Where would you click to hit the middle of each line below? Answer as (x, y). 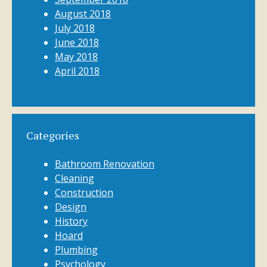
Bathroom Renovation (105, 164)
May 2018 (76, 57)
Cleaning (74, 178)
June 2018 (77, 42)
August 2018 (83, 14)
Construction (84, 193)
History (71, 221)
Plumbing (76, 250)
